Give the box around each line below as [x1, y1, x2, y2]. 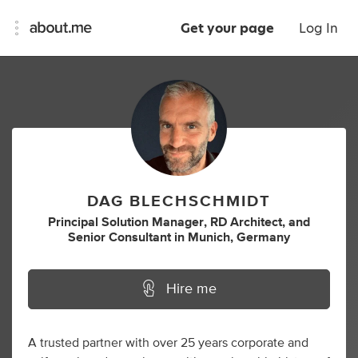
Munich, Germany [188, 231, 290, 244]
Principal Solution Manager [48, 216, 204, 229]
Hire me [166, 282, 217, 296]
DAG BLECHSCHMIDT [87, 193, 271, 209]
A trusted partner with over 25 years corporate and [28, 336, 308, 349]
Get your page [181, 19, 274, 38]
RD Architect [210, 216, 282, 229]
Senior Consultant [68, 231, 171, 244]
